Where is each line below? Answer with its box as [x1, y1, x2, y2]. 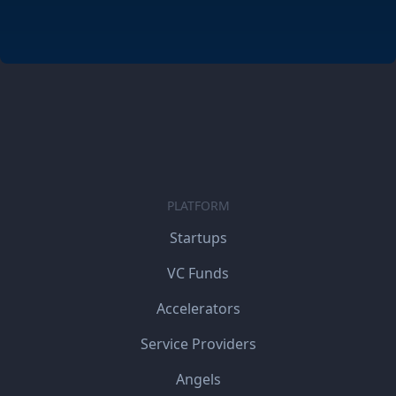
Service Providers [140, 334, 256, 354]
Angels [175, 369, 221, 389]
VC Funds [167, 263, 229, 283]
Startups [169, 228, 227, 247]
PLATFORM [166, 197, 230, 214]
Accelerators [156, 299, 240, 318]
